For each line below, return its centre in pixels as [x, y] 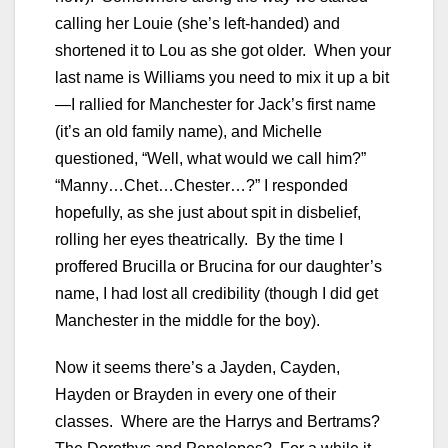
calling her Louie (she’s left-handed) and [197, 23]
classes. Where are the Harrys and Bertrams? [219, 421]
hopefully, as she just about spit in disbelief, [208, 212]
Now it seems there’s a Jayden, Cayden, [197, 367]
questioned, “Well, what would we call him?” [210, 158]
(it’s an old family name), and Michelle [188, 131]
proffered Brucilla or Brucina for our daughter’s [218, 266]
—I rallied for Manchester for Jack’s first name [215, 104]
